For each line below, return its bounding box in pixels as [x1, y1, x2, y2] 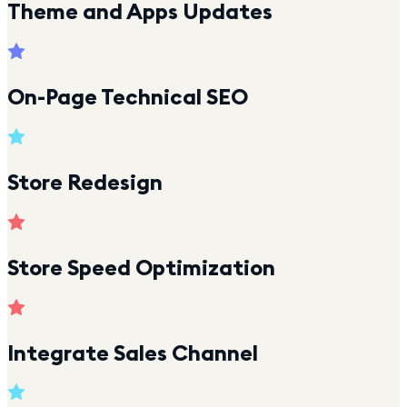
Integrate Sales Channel [7, 338, 258, 366]
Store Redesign [7, 167, 163, 195]
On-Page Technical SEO [7, 83, 248, 111]
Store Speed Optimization [7, 253, 275, 281]
